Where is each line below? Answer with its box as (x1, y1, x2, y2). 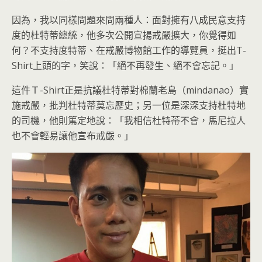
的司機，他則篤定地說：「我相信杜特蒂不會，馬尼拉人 (12, 113, 246, 127)
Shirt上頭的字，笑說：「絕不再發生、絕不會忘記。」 (12, 58, 239, 72)
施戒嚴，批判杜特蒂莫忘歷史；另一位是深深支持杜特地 (12, 98, 246, 112)
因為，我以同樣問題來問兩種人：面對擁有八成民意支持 (12, 13, 246, 26)
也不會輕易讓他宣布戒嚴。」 (12, 129, 133, 142)
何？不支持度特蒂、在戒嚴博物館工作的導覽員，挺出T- (12, 43, 246, 57)
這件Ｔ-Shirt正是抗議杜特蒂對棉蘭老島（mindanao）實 (12, 83, 249, 96)
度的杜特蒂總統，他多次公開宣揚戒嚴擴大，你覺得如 (12, 28, 236, 42)
